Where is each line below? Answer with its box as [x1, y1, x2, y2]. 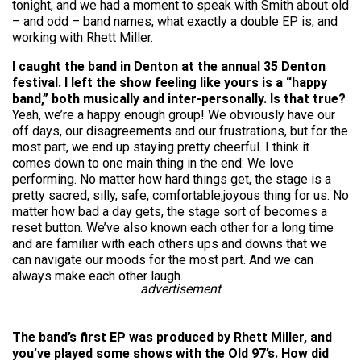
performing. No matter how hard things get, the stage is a [12, 172, 331, 187]
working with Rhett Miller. [12, 30, 153, 45]
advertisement [140, 281, 221, 297]
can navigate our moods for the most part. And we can [12, 252, 313, 268]
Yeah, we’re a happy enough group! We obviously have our [12, 107, 335, 122]
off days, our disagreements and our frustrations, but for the [12, 123, 348, 139]
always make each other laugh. [12, 268, 183, 284]
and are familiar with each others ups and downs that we [12, 236, 327, 251]
